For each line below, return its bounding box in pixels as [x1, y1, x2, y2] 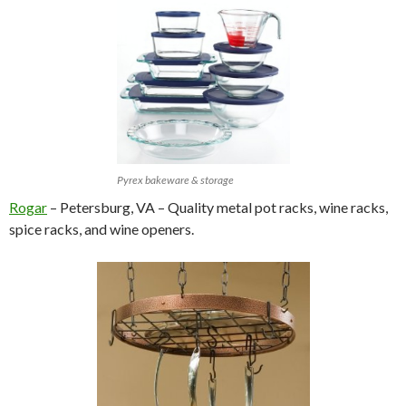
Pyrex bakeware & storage [116, 173, 234, 188]
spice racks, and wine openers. [9, 220, 194, 238]
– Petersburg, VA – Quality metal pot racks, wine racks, [47, 198, 388, 217]
